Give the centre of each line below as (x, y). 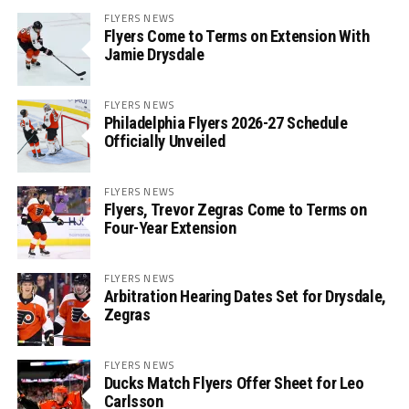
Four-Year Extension (170, 228)
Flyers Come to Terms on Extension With (236, 36)
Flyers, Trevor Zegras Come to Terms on (235, 210)
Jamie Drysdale (154, 54)
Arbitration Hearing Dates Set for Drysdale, (245, 296)
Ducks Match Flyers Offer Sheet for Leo (234, 383)
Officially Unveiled (164, 141)
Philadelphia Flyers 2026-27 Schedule (225, 123)
